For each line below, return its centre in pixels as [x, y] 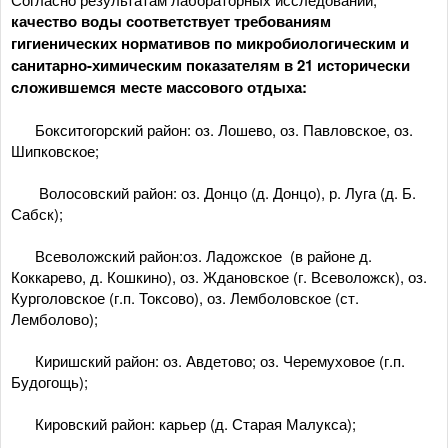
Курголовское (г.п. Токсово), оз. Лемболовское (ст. [185, 297]
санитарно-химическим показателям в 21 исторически [210, 65]
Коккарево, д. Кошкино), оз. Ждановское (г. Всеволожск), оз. [219, 276]
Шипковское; [55, 150]
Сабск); [37, 213]
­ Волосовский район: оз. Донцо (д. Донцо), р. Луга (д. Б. [213, 192]
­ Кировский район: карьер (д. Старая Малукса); [183, 423]
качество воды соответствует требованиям [171, 21]
